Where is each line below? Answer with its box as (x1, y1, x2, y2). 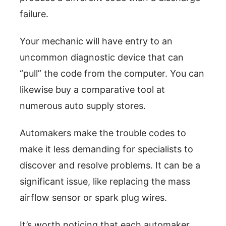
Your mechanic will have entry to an (20, 35, 173, 46)
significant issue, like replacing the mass (20, 176, 190, 187)
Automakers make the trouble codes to (20, 127, 186, 138)
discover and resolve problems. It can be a (20, 159, 200, 171)
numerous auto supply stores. (20, 100, 146, 111)
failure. (20, 8, 48, 19)
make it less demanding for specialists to (20, 143, 193, 154)
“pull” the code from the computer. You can (20, 68, 204, 79)
